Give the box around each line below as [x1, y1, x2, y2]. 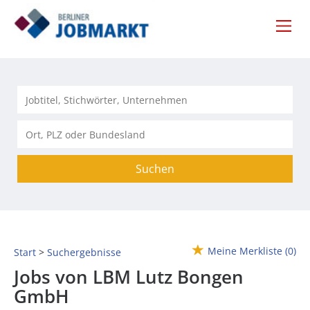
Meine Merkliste [208, 244, 282, 258]
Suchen [136, 161, 174, 177]
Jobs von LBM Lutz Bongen [14, 264, 244, 290]
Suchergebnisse [47, 246, 121, 259]
